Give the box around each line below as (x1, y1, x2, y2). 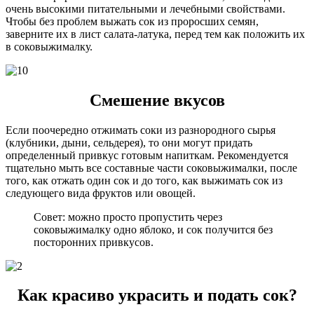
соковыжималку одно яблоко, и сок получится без (34, 223, 273, 235)
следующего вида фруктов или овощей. (6, 186, 196, 199)
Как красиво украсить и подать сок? (17, 286, 297, 305)
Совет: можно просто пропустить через (34, 210, 222, 223)
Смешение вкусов (89, 90, 225, 109)
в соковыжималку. (6, 40, 93, 53)
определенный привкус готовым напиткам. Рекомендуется (6, 149, 288, 161)
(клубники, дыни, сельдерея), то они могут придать (6, 136, 252, 149)
